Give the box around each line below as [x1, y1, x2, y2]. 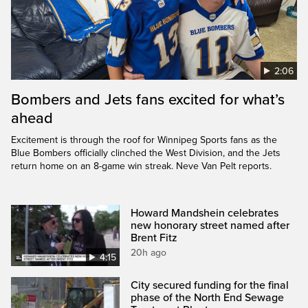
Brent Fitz [131, 230, 178, 245]
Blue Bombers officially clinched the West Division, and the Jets [11, 146, 280, 159]
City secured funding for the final [131, 278, 289, 292]
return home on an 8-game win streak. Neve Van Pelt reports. [11, 159, 272, 172]
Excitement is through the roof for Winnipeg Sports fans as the [11, 133, 277, 146]
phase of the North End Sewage [131, 290, 285, 305]
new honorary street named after [131, 218, 290, 232]
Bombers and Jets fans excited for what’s [11, 90, 285, 109]
